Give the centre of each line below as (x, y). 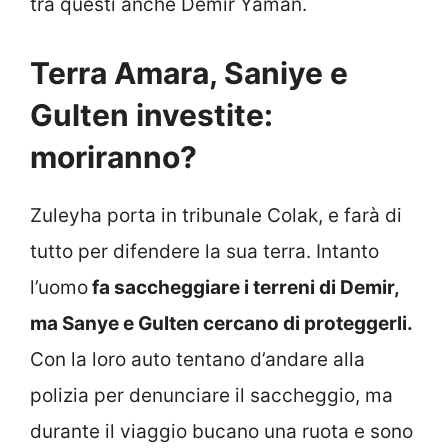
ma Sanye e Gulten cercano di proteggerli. (221, 323)
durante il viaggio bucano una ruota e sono (221, 431)
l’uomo (59, 287)
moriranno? (113, 156)
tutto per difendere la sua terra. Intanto (204, 251)
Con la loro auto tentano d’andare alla (197, 359)
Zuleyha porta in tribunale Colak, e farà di (216, 215)
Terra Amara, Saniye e (189, 72)
